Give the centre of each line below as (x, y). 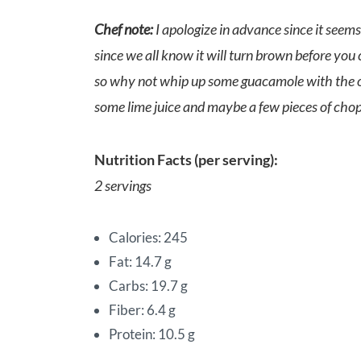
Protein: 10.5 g (152, 334)
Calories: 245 (148, 238)
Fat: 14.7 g (140, 262)
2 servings (123, 186)
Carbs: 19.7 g (148, 286)
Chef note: (124, 29)
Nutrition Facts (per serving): (186, 160)
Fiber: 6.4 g (142, 310)
